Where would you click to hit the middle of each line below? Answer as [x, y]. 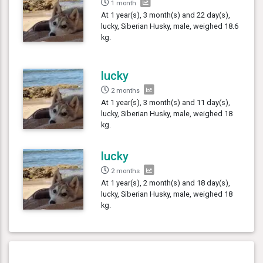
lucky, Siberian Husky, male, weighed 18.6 [170, 26]
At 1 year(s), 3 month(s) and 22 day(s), [166, 15]
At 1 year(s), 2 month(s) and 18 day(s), [166, 183]
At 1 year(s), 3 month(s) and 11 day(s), [166, 102]
